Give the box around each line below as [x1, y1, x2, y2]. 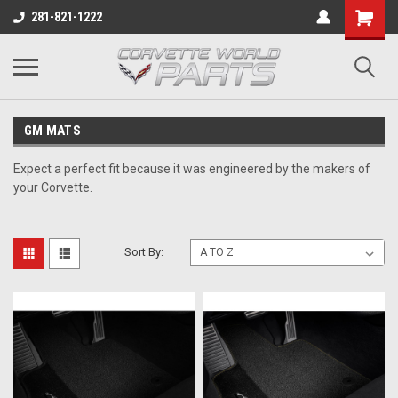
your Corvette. [13, 180, 92, 195]
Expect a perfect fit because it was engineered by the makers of [13, 162, 370, 176]
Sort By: [124, 245, 164, 259]
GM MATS [24, 123, 81, 139]
